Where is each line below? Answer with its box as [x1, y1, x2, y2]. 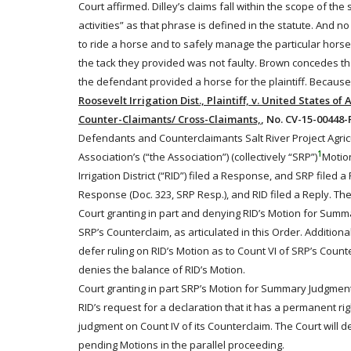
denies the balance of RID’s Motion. [78, 262, 245, 277]
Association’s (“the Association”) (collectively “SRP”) [78, 150, 317, 164]
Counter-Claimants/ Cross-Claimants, [78, 112, 261, 126]
